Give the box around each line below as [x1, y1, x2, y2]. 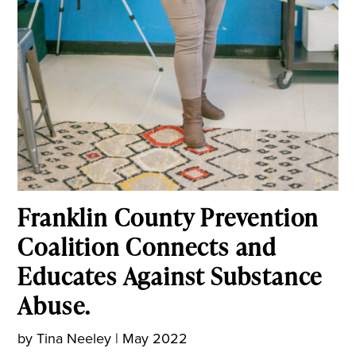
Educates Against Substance [17, 258, 323, 292]
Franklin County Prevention [17, 199, 319, 234]
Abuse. [17, 288, 91, 322]
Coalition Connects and [17, 229, 277, 263]
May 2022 [122, 327, 188, 349]
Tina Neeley [37, 327, 112, 349]
